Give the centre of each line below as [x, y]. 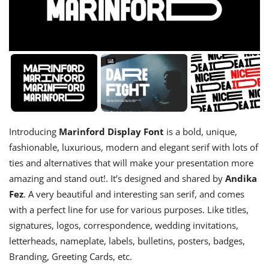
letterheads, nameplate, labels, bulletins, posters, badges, [127, 240]
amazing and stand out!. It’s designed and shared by [117, 178]
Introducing [34, 131]
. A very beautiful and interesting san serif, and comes [134, 194]
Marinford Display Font [111, 131]
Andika [241, 178]
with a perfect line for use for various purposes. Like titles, [129, 209]
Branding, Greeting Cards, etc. [71, 256]
